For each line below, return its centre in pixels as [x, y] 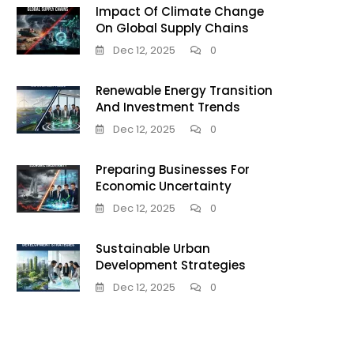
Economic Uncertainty [164, 186]
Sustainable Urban [153, 249]
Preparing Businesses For [173, 169]
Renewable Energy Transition [184, 90]
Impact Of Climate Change [180, 11]
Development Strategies [171, 265]
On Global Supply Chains [172, 28]
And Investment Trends [168, 107]
